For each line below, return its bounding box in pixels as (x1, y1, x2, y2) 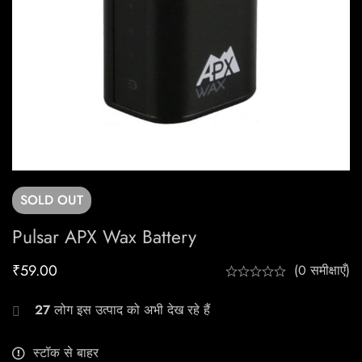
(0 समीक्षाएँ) (294, 261, 350, 280)
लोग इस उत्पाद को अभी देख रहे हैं (50, 301, 210, 320)
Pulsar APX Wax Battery (12, 223, 196, 251)
